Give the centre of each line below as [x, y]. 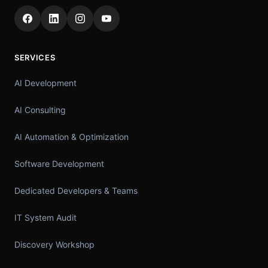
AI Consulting [40, 110]
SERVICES [35, 58]
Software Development [59, 164]
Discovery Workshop [54, 245]
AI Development [45, 83]
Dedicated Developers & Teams [76, 191]
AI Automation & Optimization [71, 137]
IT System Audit [45, 218]
